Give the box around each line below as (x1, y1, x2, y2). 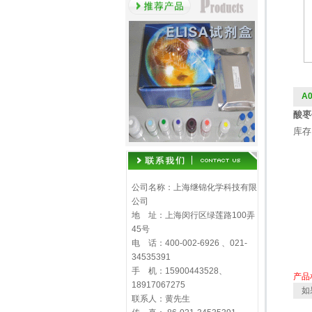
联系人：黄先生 (131, 294, 190, 304)
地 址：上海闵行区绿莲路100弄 (131, 210, 255, 220)
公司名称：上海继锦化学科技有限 (131, 182, 257, 192)
